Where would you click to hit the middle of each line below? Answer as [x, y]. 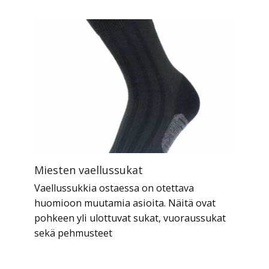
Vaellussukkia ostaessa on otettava [114, 188]
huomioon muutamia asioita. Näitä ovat [125, 203]
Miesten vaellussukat [88, 170]
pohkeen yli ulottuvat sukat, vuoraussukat [130, 218]
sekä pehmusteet [73, 233]
